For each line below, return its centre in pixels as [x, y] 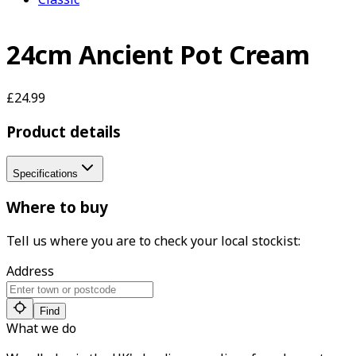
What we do [41, 328]
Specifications [45, 174]
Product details [64, 131]
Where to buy [57, 207]
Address [30, 271]
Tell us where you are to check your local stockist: [153, 240]
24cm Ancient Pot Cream [158, 55]
